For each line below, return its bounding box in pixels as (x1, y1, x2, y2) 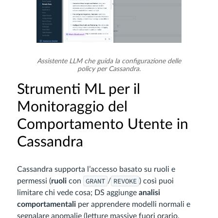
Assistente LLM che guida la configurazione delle (37, 57, 181, 65)
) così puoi (139, 177, 174, 185)
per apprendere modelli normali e (76, 200, 190, 208)
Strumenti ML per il (17, 82, 140, 97)
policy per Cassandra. (77, 65, 141, 73)
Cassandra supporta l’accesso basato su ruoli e (17, 165, 175, 173)
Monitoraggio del (17, 99, 127, 114)
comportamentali (17, 200, 76, 208)
